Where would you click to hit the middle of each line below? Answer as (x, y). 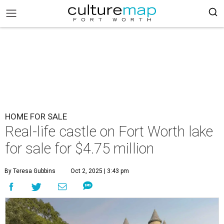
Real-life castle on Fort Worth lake (109, 131)
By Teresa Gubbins (30, 171)
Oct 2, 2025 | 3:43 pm (100, 171)
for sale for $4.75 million (79, 148)
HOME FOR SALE (36, 116)
